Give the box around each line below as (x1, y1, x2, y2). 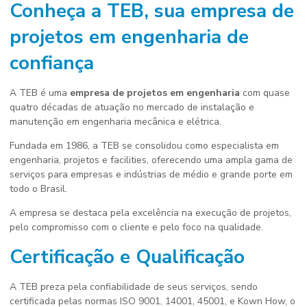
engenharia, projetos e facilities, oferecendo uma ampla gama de (10, 153, 293, 167)
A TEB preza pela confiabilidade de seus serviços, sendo (10, 280, 258, 293)
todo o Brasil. (10, 182, 67, 195)
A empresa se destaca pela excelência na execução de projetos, (10, 206, 291, 219)
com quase (240, 86, 290, 99)
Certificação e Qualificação (10, 244, 245, 270)
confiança (10, 50, 94, 76)
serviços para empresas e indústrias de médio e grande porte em (10, 168, 293, 181)
